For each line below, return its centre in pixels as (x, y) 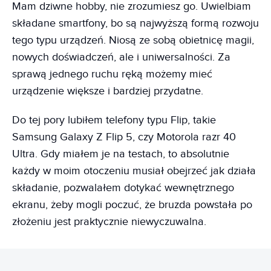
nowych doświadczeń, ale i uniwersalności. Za (121, 57)
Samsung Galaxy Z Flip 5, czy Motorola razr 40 (124, 137)
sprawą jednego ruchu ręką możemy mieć (112, 74)
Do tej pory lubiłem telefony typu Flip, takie (114, 120)
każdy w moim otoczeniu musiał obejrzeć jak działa (134, 171)
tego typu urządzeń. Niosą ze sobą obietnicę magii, (133, 40)
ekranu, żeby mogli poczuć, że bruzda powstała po (132, 204)
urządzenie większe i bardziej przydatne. (108, 91)
